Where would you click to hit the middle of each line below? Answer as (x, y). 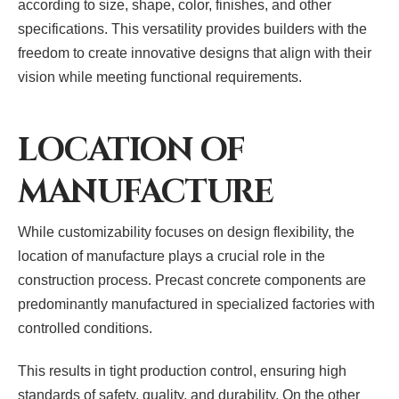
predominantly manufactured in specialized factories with (196, 305)
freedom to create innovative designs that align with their (195, 53)
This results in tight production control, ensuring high (182, 371)
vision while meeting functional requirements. (160, 77)
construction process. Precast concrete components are (192, 281)
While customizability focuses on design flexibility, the (186, 232)
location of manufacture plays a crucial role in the (171, 256)
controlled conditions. (85, 329)
